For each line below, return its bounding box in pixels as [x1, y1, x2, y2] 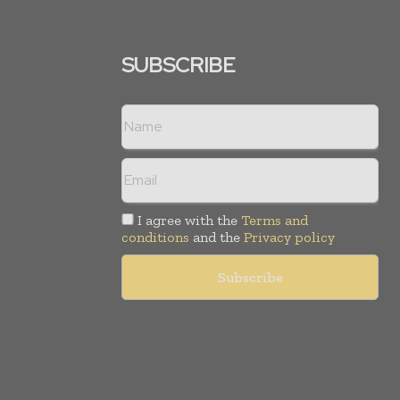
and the [189, 228, 244, 246]
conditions [121, 228, 189, 246]
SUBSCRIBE [121, 50, 236, 79]
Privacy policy [244, 228, 335, 246]
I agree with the [134, 211, 242, 229]
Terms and [241, 211, 309, 229]
